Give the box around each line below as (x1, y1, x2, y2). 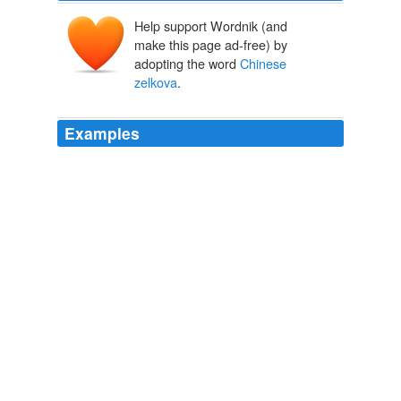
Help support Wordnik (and (134, 16, 287, 36)
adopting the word (134, 54, 240, 73)
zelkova (134, 73, 177, 92)
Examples (64, 122, 140, 145)
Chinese (240, 54, 286, 73)
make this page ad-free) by (134, 35, 287, 55)
